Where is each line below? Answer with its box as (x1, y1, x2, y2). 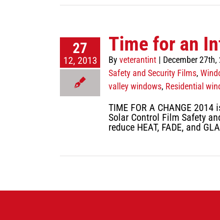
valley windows (109, 81, 162, 91)
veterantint (119, 55, 156, 65)
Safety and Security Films (109, 68, 196, 78)
